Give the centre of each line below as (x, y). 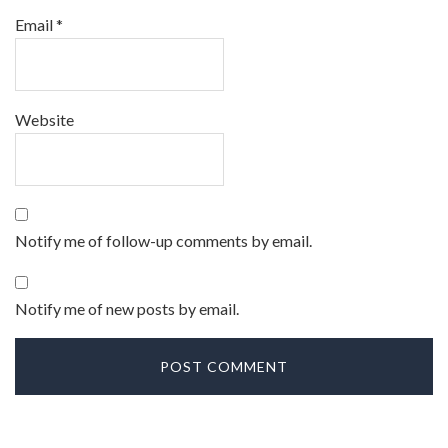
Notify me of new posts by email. (127, 308)
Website (44, 119)
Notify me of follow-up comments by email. (163, 240)
